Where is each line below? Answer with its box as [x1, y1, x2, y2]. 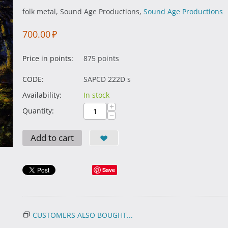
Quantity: [22, 106, 54, 116]
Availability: [22, 90, 62, 100]
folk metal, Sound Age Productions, [22, 7, 144, 16]
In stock [83, 90, 109, 100]
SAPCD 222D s [83, 74, 131, 84]
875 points [83, 53, 119, 63]
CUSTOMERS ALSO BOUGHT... [33, 210, 133, 220]
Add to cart [31, 132, 74, 144]
